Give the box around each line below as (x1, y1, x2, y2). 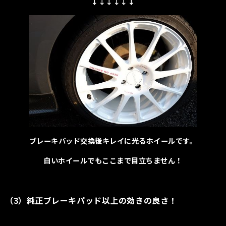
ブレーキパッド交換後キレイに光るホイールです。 (29, 135, 197, 146)
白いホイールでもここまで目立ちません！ (43, 154, 183, 165)
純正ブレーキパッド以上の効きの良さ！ (26, 194, 177, 207)
